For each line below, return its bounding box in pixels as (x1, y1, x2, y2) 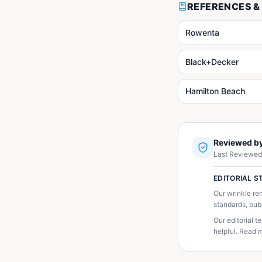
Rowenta (185, 27, 219, 37)
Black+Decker (185, 57, 239, 67)
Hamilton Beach (185, 86, 245, 96)
